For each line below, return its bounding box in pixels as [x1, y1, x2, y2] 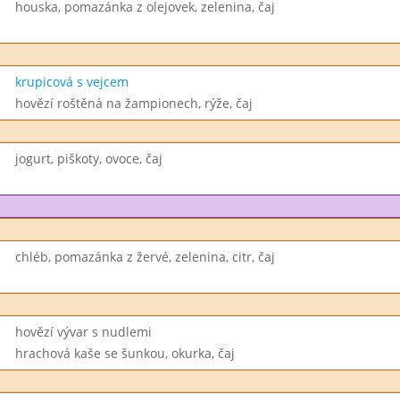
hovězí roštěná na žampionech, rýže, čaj [14, 95, 253, 112]
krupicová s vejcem [14, 73, 129, 90]
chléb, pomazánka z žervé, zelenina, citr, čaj [14, 248, 275, 265]
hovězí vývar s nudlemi [14, 323, 152, 340]
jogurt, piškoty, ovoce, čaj [14, 150, 162, 167]
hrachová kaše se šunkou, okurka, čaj [14, 345, 235, 362]
